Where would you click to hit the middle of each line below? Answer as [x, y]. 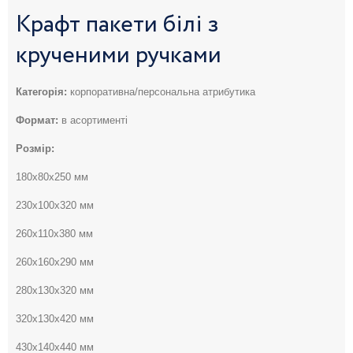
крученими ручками [119, 56]
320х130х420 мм [55, 318]
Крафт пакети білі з [117, 25]
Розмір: [35, 148]
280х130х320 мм [55, 290]
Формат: [37, 120]
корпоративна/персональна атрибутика [163, 91]
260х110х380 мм [54, 233]
